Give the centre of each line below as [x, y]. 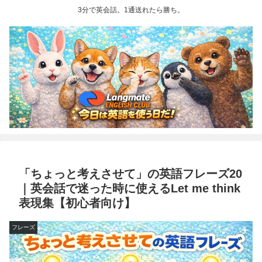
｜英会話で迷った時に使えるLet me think [130, 188]
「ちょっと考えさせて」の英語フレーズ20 [130, 174]
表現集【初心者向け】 [77, 203]
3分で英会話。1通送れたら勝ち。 [131, 10]
